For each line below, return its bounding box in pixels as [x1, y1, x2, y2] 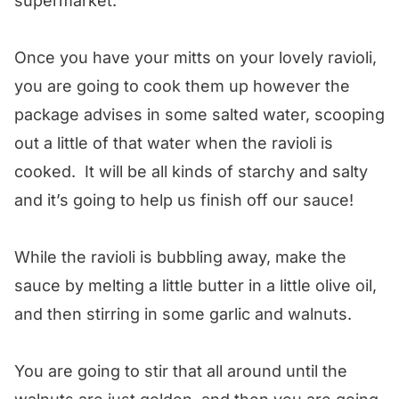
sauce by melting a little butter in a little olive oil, [14, 275, 377, 295]
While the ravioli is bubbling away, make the [14, 247, 346, 266]
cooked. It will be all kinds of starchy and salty [14, 161, 368, 181]
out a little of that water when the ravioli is [14, 133, 333, 152]
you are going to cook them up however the [14, 76, 350, 95]
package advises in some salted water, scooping [14, 104, 385, 124]
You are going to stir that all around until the [14, 361, 347, 380]
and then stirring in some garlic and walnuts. [14, 304, 352, 323]
